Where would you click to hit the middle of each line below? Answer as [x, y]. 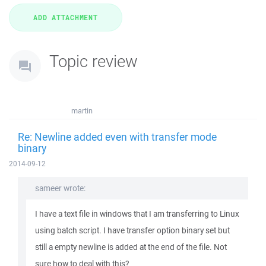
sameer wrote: [60, 188]
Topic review [94, 61]
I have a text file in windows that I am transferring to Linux [137, 214]
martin [82, 111]
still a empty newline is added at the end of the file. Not [131, 247]
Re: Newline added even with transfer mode [117, 137]
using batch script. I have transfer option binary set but [132, 230]
